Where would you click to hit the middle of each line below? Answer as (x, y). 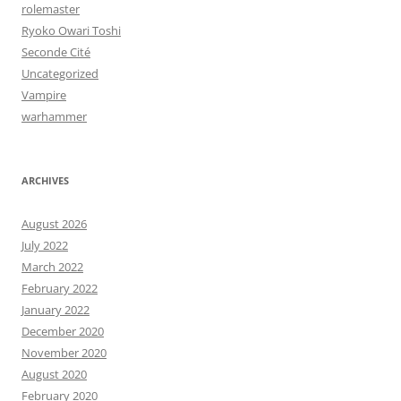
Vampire (44, 94)
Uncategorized (60, 73)
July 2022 (45, 245)
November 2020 (64, 352)
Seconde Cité (56, 51)
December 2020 (63, 331)
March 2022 (52, 266)
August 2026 (54, 223)
